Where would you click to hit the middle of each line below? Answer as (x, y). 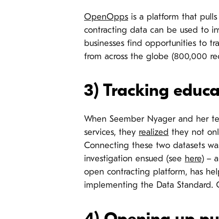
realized (154, 132)
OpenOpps (106, 17)
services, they (111, 132)
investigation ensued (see (134, 159)
